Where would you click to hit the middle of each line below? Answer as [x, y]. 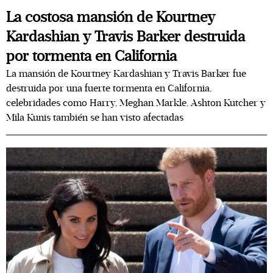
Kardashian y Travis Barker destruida [126, 37]
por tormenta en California [91, 56]
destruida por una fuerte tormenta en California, [109, 88]
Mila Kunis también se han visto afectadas [95, 118]
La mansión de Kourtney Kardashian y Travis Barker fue [126, 74]
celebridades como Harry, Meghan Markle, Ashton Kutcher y [136, 103]
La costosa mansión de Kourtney [111, 17]
